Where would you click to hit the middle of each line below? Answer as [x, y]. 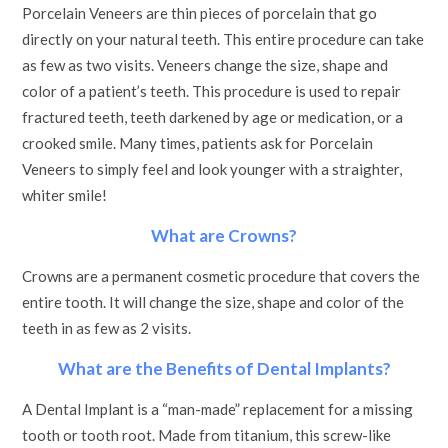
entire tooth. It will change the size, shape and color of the [213, 302]
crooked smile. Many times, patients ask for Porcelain [198, 143]
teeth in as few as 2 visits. [107, 328]
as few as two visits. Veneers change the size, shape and [205, 65]
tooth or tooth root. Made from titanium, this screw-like [207, 435]
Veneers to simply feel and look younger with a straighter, [212, 169]
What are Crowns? [224, 235]
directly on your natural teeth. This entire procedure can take [223, 39]
